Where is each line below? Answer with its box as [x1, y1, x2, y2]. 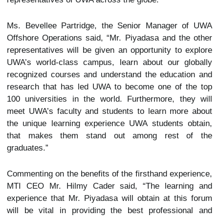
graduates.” [7, 143, 48, 153]
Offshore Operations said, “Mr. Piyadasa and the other [7, 33, 212, 43]
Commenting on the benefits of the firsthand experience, [7, 169, 212, 178]
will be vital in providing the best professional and [7, 206, 212, 215]
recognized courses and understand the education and [7, 70, 212, 79]
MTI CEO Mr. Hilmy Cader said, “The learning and [7, 181, 212, 191]
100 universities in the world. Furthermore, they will [7, 94, 212, 104]
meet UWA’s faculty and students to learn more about [7, 107, 212, 116]
